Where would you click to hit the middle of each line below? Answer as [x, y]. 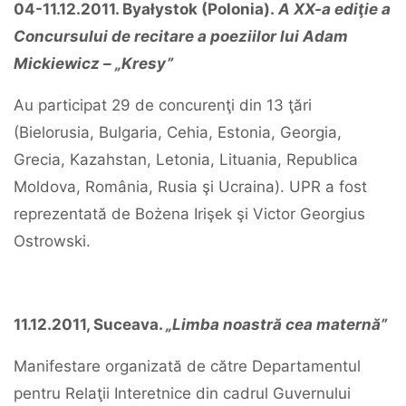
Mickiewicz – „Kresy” [93, 63]
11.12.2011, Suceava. [90, 324]
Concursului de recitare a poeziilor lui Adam [181, 36]
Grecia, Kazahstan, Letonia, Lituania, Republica [186, 159]
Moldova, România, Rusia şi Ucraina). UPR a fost [190, 187]
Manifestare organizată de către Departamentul [187, 366]
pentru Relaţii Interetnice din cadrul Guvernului [182, 393]
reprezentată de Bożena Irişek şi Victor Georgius [189, 214]
